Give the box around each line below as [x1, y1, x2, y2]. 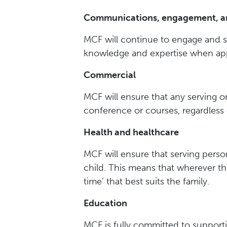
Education [84, 198, 127, 209]
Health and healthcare [84, 127, 179, 138]
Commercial [84, 69, 136, 81]
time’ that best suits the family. [84, 176, 209, 187]
